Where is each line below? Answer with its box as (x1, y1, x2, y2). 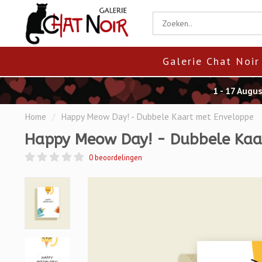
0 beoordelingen (89, 153, 142, 162)
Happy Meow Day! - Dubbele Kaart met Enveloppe (61, 111, 254, 122)
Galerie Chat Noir (163, 54, 260, 68)
